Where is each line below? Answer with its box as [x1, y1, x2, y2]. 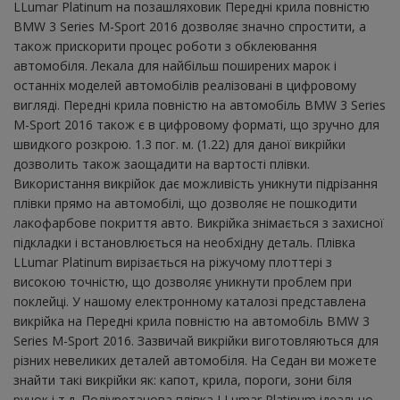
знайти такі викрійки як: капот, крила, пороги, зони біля [13, 371, 352, 388]
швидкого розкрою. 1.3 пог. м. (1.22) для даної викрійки [13, 135, 346, 153]
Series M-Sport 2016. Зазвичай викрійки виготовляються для [13, 331, 379, 349]
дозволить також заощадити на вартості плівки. [13, 154, 310, 172]
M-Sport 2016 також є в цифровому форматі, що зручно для [13, 115, 379, 133]
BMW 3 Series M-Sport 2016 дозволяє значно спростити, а [13, 17, 366, 35]
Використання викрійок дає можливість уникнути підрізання [13, 174, 378, 192]
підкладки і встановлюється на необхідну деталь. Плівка [13, 233, 355, 251]
